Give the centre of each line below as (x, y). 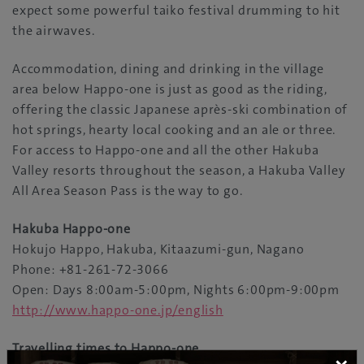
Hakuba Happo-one (71, 229)
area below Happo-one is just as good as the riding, (170, 89)
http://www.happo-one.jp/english (118, 310)
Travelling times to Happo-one (106, 349)
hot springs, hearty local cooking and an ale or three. (174, 130)
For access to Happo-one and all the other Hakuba (166, 150)
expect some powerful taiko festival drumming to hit (176, 11)
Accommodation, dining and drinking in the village (169, 69)
